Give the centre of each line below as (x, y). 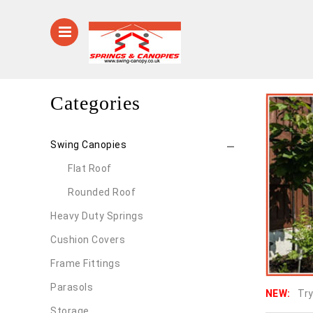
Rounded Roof (102, 192)
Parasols (72, 287)
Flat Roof (90, 168)
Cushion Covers (88, 240)
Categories (95, 103)
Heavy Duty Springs (97, 216)
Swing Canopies (88, 145)
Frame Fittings (85, 263)
